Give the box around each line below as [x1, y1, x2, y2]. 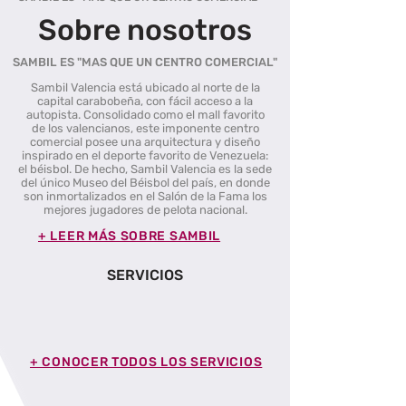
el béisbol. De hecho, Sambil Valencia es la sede [18, 162, 272, 176]
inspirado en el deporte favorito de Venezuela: [22, 149, 268, 162]
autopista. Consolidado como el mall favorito [25, 108, 265, 121]
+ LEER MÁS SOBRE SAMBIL [38, 227, 221, 244]
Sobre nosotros [38, 13, 252, 47]
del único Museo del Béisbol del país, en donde [20, 176, 270, 189]
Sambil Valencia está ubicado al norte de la [30, 81, 260, 94]
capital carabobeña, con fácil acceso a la [37, 94, 253, 108]
